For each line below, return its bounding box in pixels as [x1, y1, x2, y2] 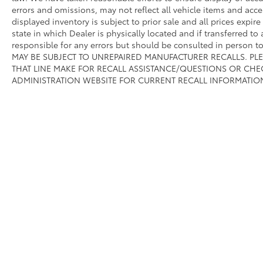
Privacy [200, 221, 223, 232]
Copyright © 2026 [60, 221, 120, 232]
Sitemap [167, 221, 195, 232]
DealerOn [130, 221, 162, 232]
